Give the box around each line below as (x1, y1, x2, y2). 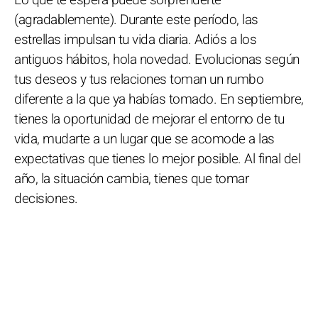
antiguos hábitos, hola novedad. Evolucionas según (14, 50, 300, 70)
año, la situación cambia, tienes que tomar (14, 169, 248, 189)
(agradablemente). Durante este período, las (14, 10, 258, 30)
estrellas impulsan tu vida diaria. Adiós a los (14, 30, 256, 50)
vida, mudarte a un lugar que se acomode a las (14, 129, 275, 149)
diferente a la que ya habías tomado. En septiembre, (14, 89, 304, 109)
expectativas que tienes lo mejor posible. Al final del (14, 149, 300, 169)
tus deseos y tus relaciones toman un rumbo (14, 70, 263, 89)
